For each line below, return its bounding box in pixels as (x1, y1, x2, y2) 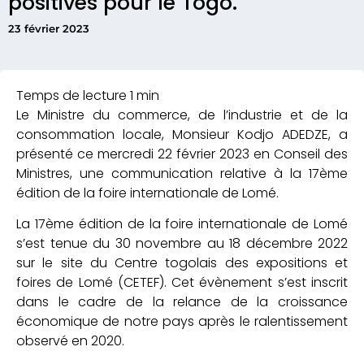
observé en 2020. (16, 331, 124, 351)
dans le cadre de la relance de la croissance (16, 292, 348, 312)
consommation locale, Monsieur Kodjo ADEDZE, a (16, 124, 348, 144)
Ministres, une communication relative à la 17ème (16, 163, 348, 183)
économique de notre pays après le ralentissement (16, 312, 348, 331)
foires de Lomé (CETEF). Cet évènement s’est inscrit (16, 273, 348, 292)
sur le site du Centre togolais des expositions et (16, 253, 348, 273)
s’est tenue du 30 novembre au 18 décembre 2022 (16, 234, 348, 253)
